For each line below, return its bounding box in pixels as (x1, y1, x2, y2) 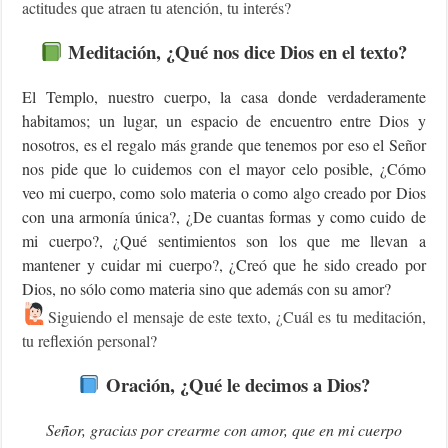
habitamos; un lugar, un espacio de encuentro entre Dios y (22, 110, 426, 132)
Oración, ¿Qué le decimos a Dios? (99, 370, 370, 398)
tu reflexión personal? (22, 329, 158, 351)
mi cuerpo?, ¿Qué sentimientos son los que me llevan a (22, 230, 426, 252)
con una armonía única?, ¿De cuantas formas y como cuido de (22, 206, 426, 228)
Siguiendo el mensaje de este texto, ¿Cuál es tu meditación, (48, 305, 426, 327)
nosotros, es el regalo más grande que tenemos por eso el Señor (22, 134, 426, 156)
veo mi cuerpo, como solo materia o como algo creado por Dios (22, 182, 426, 204)
